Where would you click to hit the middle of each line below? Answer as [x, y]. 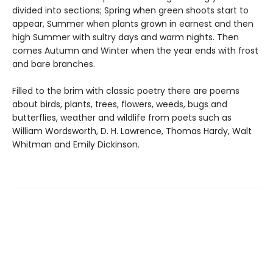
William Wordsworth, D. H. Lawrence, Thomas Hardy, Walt [132, 131]
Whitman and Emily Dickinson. [76, 144]
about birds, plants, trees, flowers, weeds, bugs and [120, 104]
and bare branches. [54, 64]
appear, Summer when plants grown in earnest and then [133, 24]
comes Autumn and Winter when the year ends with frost [135, 51]
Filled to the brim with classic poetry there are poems [126, 91]
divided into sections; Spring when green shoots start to [130, 10]
